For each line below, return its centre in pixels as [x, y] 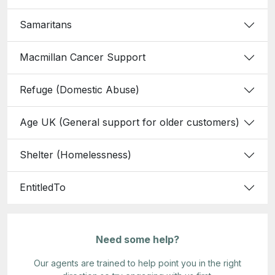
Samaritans [46, 25]
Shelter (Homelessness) [76, 155]
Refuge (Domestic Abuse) [79, 90]
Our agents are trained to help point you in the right [137, 263]
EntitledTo [43, 188]
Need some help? [137, 239]
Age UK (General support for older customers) [130, 122]
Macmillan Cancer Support [83, 57]
